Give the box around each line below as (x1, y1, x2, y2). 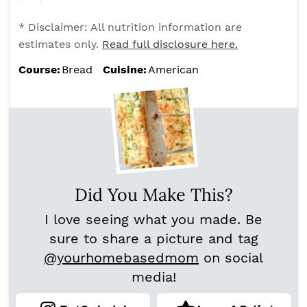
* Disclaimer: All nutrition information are (19, 21, 242, 34)
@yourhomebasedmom (44, 249, 199, 267)
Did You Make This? (74, 184, 233, 206)
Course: (19, 63, 60, 77)
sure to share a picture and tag (49, 230, 258, 247)
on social (199, 249, 263, 267)
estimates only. (19, 38, 102, 51)
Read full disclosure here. (102, 38, 238, 51)
